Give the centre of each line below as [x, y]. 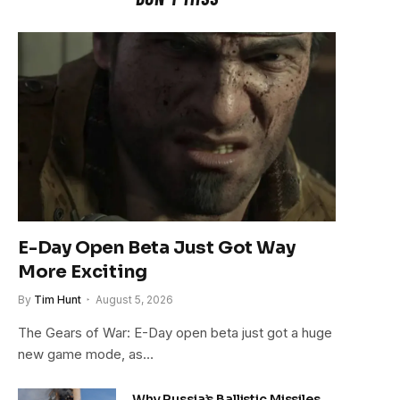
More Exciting [83, 271]
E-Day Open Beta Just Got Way [157, 247]
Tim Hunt [58, 299]
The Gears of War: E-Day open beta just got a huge [175, 332]
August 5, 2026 [134, 299]
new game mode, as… [86, 354]
